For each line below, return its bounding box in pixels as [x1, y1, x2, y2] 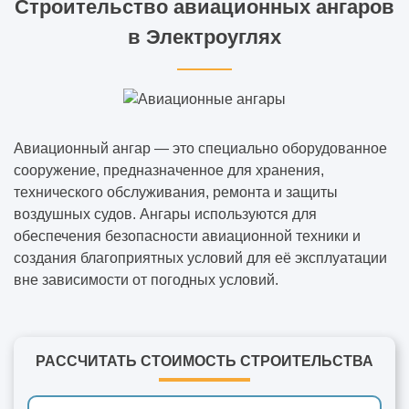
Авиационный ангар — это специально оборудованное [14, 140, 387, 156]
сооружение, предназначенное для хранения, [14, 162, 324, 178]
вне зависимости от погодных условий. [14, 271, 278, 288]
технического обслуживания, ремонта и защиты [14, 184, 338, 200]
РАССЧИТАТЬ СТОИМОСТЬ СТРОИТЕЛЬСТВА [36, 352, 373, 369]
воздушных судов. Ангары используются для [14, 205, 317, 222]
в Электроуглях [128, 25, 281, 48]
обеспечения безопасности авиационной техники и [14, 227, 361, 244]
